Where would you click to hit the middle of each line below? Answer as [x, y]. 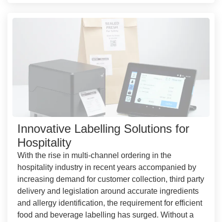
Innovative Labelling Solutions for [103, 128]
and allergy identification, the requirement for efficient [110, 203]
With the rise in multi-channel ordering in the [94, 155]
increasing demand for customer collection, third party [111, 179]
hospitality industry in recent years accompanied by [107, 167]
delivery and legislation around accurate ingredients [108, 191]
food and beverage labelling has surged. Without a [106, 215]
